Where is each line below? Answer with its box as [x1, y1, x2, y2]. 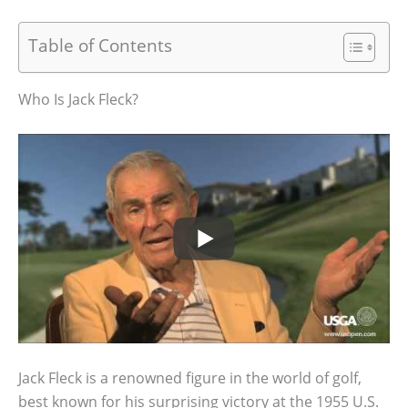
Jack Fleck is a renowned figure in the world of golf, [18, 368, 362, 389]
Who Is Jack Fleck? [18, 88, 138, 109]
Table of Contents [28, 32, 172, 57]
